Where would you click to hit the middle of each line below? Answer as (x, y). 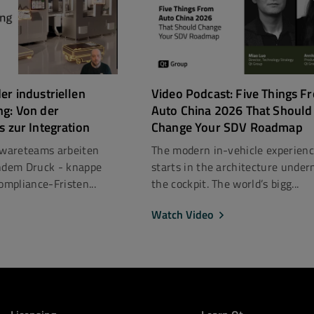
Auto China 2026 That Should (232, 110)
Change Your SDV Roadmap (227, 127)
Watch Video (182, 214)
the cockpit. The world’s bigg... (225, 183)
